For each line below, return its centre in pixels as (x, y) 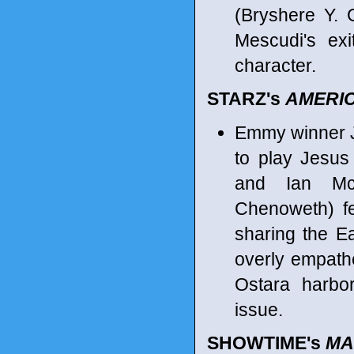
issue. (259, 309)
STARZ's (246, 99)
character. (275, 65)
